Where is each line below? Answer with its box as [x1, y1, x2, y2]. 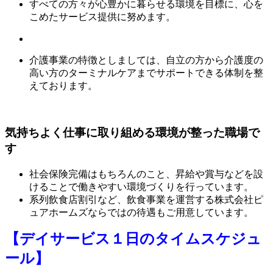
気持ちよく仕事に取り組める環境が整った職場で [5, 126, 260, 140]
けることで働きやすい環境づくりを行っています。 [29, 181, 253, 192]
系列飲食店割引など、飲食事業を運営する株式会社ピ [29, 194, 263, 205]
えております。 [29, 80, 97, 91]
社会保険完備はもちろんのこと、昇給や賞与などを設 [29, 168, 263, 179]
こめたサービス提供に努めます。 [29, 12, 175, 23]
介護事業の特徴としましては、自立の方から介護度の [29, 55, 263, 66]
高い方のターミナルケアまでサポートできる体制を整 [29, 68, 263, 79]
